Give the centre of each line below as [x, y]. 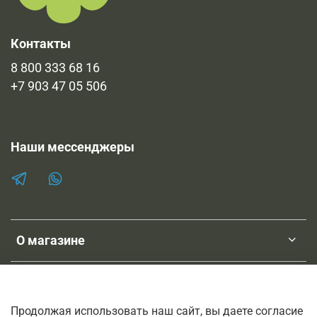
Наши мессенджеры [73, 148]
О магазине [51, 241]
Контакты [41, 44]
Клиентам [46, 283]
